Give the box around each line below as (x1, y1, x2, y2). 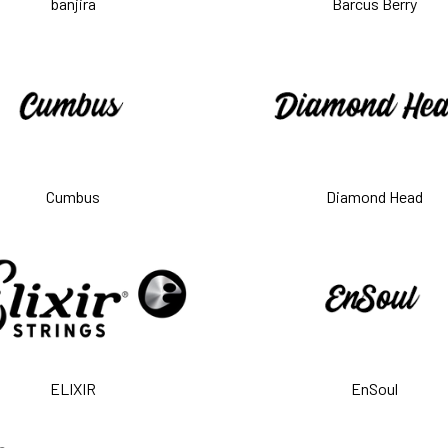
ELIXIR (50, 379, 97, 399)
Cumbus (46, 186, 101, 206)
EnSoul (351, 379, 399, 399)
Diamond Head (326, 186, 424, 206)
